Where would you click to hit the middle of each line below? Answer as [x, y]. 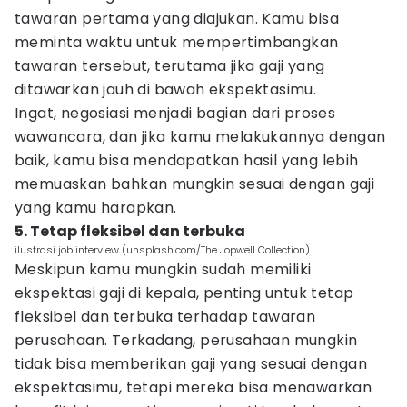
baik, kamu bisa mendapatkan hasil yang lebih [187, 160]
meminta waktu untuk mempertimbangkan [177, 42]
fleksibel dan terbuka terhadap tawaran [165, 317]
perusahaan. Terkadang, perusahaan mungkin [186, 340]
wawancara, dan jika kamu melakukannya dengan [200, 137]
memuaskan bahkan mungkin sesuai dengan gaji [195, 184]
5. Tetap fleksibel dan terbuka [130, 231]
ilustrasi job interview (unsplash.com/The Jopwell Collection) [162, 250]
